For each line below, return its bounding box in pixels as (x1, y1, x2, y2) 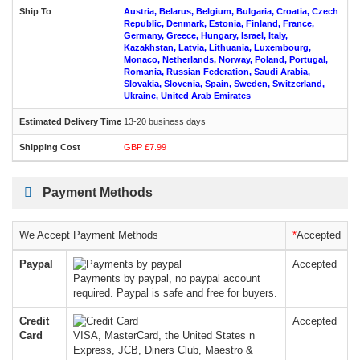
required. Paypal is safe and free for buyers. (73, 287, 277, 299)
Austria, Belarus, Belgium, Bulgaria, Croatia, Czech (124, 6, 338, 16)
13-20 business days (124, 117, 206, 126)
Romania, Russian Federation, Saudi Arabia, (124, 67, 310, 76)
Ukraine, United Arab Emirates (124, 91, 251, 100)
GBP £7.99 (124, 142, 166, 152)
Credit (19, 315, 49, 327)
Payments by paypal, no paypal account (73, 272, 260, 284)
